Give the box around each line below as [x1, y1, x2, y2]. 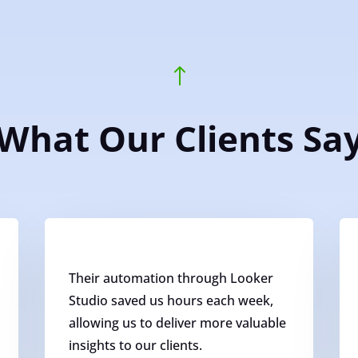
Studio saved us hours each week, [68, 291, 273, 309]
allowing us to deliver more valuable [68, 313, 286, 332]
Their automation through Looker [68, 268, 273, 287]
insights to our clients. [68, 336, 202, 354]
